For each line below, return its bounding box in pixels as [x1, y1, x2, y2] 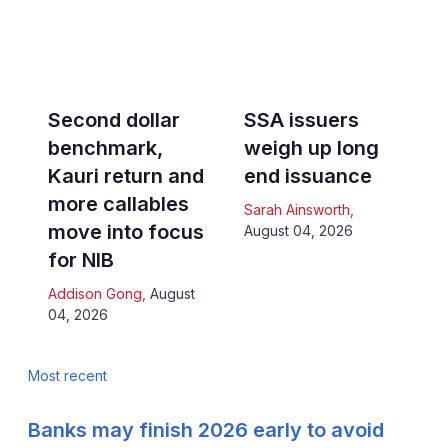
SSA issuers [244, 108, 359, 133]
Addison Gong [47, 285, 142, 303]
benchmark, [47, 136, 163, 161]
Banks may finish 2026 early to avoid [27, 418, 384, 443]
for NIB [47, 248, 114, 273]
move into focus [47, 220, 204, 245]
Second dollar [47, 108, 180, 133]
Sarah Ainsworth [244, 201, 350, 219]
